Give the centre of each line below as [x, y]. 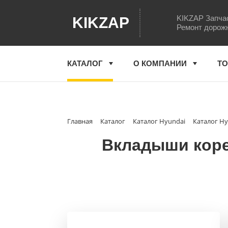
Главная [80, 121]
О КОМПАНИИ [160, 63]
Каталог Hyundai [159, 121]
